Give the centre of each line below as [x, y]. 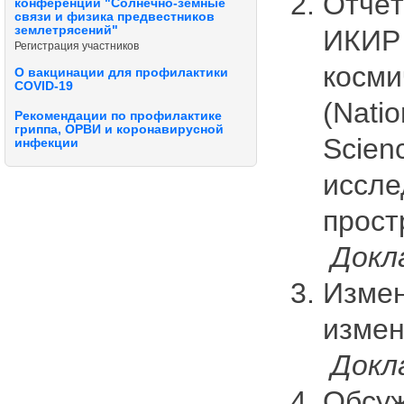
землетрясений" [66, 30]
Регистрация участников [77, 45]
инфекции [46, 143]
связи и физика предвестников [115, 16]
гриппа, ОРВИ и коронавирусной [119, 130]
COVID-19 [44, 86]
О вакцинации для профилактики [121, 72]
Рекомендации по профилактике [118, 116]
